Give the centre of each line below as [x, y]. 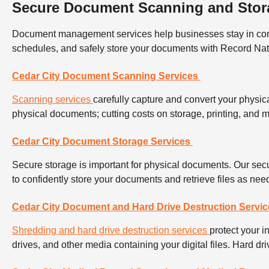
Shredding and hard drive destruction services [111, 230]
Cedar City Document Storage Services [102, 141]
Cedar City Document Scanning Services [106, 76]
